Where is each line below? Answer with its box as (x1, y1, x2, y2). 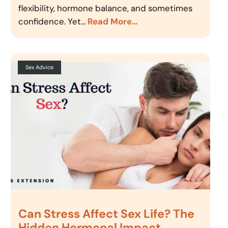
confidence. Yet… (18, 16, 88, 27)
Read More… (88, 16, 138, 27)
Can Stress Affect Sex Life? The (18, 206, 195, 222)
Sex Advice (25, 64, 54, 71)
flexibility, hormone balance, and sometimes (18, 3, 193, 14)
